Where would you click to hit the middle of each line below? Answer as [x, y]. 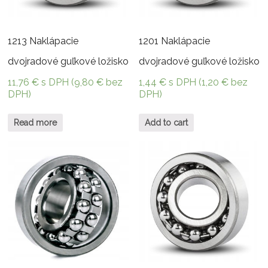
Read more [36, 123]
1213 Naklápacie [43, 41]
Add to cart [167, 123]
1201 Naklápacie [175, 41]
